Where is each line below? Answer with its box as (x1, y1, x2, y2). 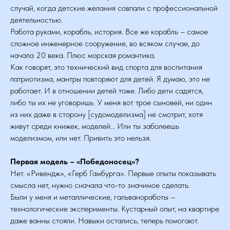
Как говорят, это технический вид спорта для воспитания (10, 62, 202, 72)
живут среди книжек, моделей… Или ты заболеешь (10, 121, 179, 131)
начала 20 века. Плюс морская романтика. (10, 50, 156, 60)
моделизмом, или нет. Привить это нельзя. (10, 133, 151, 143)
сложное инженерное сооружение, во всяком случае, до (10, 39, 200, 48)
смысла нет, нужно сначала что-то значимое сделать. (10, 180, 190, 190)
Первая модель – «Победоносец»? (10, 157, 139, 166)
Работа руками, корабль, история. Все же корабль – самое (10, 27, 208, 36)
